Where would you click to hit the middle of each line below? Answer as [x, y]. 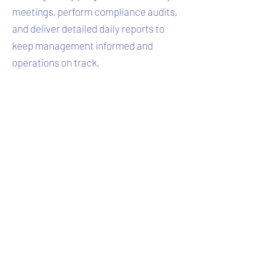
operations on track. [56, 62]
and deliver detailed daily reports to [88, 28]
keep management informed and [83, 45]
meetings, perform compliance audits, [95, 11]
